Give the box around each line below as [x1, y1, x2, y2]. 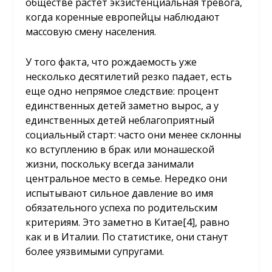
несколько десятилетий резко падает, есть [25, 69, 233, 83]
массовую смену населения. [25, 25, 157, 38]
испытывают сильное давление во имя [25, 186, 214, 200]
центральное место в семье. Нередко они [25, 171, 228, 185]
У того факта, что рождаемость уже [25, 55, 197, 69]
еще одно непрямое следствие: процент [25, 84, 220, 98]
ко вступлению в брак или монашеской [25, 142, 215, 156]
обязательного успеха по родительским [25, 200, 218, 214]
